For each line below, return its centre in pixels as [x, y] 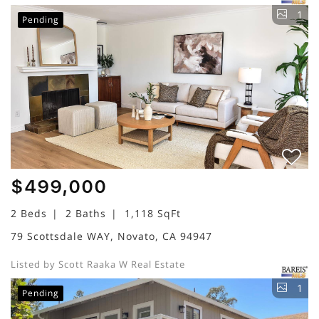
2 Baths [86, 213]
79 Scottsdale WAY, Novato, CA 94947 [111, 236]
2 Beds [29, 213]
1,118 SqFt [153, 213]
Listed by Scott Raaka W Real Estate [98, 264]
